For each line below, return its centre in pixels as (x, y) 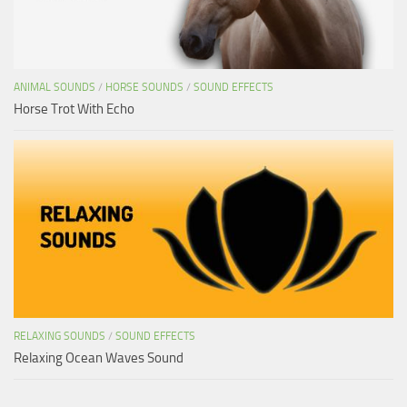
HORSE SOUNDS (144, 87)
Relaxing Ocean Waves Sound (99, 358)
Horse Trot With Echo (74, 109)
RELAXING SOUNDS (60, 337)
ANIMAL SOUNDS (55, 87)
